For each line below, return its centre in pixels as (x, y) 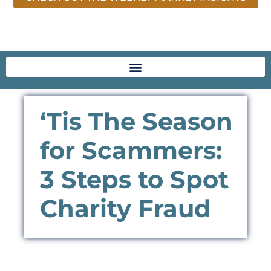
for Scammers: (131, 151)
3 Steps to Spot (134, 180)
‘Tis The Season (136, 122)
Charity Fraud (126, 209)
